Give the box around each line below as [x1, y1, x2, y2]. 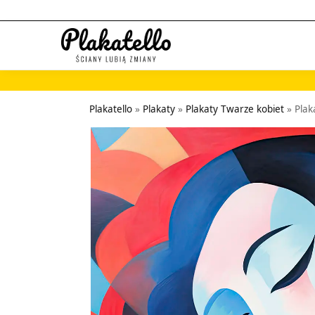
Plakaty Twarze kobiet [186, 103, 285, 115]
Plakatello [89, 103, 133, 115]
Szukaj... [20, 10, 82, 31]
